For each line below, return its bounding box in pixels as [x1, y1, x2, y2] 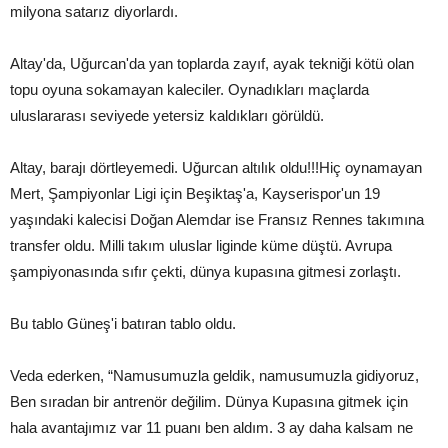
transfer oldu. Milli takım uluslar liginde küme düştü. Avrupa [10, 236, 392, 254]
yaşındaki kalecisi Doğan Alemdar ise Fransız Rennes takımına [10, 210, 424, 228]
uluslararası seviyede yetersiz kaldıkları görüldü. [10, 106, 324, 124]
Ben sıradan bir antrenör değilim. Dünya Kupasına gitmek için [10, 392, 408, 410]
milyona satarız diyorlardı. [10, 2, 178, 20]
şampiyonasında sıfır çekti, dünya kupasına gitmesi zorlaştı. [10, 262, 401, 280]
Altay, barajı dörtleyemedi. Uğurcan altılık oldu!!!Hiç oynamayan [10, 158, 422, 176]
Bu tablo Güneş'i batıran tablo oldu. [10, 314, 236, 332]
